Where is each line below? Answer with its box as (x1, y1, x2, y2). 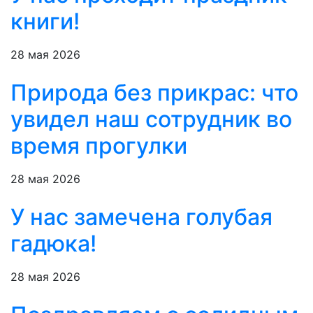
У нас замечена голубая (10, 203, 272, 231)
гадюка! (10, 230, 96, 258)
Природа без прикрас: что (10, 79, 298, 107)
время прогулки (10, 132, 187, 160)
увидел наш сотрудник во (10, 105, 292, 133)
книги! (10, 8, 80, 36)
